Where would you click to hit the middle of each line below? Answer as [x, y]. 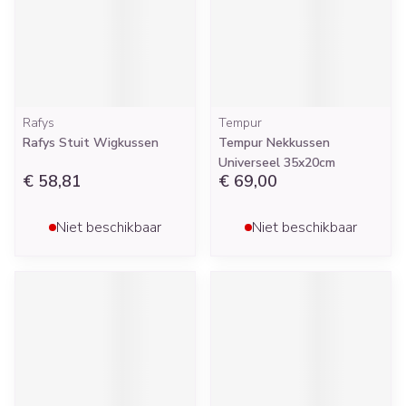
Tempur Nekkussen [274, 143]
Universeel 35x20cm [277, 163]
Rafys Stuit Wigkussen [91, 143]
